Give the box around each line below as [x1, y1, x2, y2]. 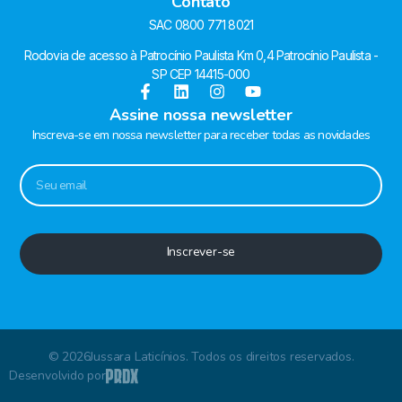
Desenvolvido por [9, 366, 106, 384]
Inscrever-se [166, 243, 236, 261]
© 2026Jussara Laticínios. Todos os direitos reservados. [48, 347, 354, 365]
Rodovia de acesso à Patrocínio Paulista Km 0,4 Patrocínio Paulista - [23, 48, 379, 64]
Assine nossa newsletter [109, 104, 293, 127]
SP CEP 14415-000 [152, 66, 250, 83]
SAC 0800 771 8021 [148, 17, 254, 33]
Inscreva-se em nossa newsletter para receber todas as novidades [31, 127, 371, 144]
